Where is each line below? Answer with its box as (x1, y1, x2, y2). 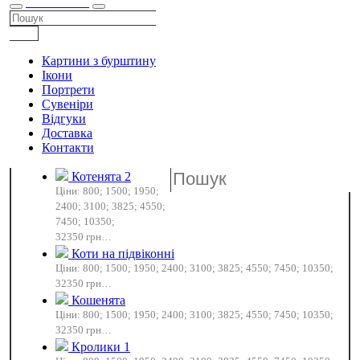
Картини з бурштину (42, 54, 156, 67)
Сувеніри (42, 97, 93, 111)
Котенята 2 (72, 170, 131, 183)
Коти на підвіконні (72, 247, 174, 260)
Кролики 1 (72, 340, 130, 354)
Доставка (42, 126, 92, 140)
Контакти (42, 141, 94, 154)
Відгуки (42, 112, 86, 125)
